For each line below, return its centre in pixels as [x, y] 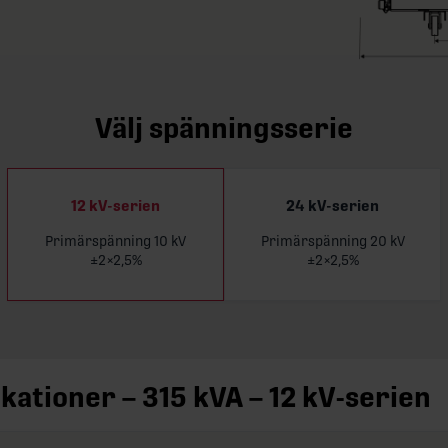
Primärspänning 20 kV [332, 240]
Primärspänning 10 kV [115, 240]
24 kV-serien [332, 206]
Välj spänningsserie [224, 128]
